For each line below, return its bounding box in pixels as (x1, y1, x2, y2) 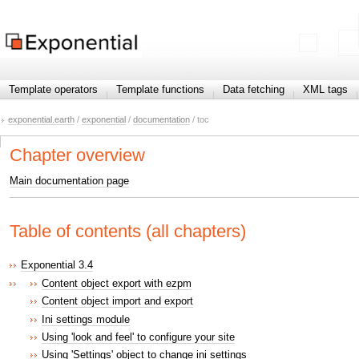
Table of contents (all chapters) (10, 220, 246, 241)
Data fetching (223, 83, 284, 95)
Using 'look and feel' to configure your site (42, 330, 235, 343)
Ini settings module (42, 313, 130, 325)
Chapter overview (10, 144, 145, 165)
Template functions (116, 83, 204, 95)
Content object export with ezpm (42, 276, 192, 289)
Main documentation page (10, 174, 129, 187)
